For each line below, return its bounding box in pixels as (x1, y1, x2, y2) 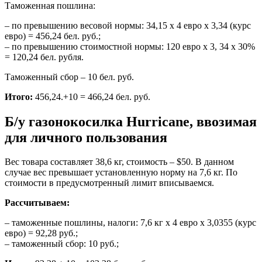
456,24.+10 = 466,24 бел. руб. (33, 91, 150, 102)
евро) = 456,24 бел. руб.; (5, 30, 101, 41)
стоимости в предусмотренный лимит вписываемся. (5, 178, 214, 188)
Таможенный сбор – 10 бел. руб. (5, 71, 134, 82)
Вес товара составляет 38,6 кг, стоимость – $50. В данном (5, 157, 234, 167)
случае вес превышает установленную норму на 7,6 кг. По (5, 167, 237, 178)
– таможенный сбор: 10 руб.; (5, 239, 119, 249)
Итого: (5, 91, 33, 102)
